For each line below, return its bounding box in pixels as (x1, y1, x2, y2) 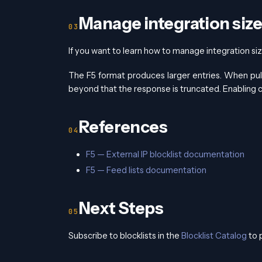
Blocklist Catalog (181, 230, 247, 242)
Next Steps (78, 198, 164, 219)
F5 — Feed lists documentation (86, 164, 206, 175)
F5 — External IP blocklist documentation (86, 149, 244, 160)
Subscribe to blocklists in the (68, 230, 181, 242)
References (78, 117, 168, 137)
